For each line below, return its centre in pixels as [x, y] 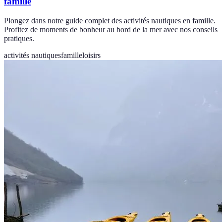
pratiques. [19, 39]
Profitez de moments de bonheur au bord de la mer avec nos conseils [111, 30]
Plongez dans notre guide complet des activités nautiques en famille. [110, 21]
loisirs [91, 55]
